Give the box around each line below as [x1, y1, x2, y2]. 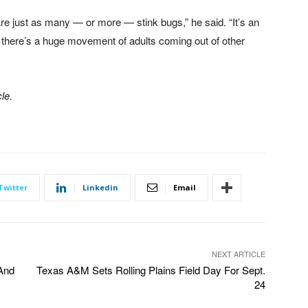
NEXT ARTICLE [211, 248, 265, 260]
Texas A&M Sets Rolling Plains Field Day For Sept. [36, 263, 265, 278]
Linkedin [82, 182, 118, 193]
